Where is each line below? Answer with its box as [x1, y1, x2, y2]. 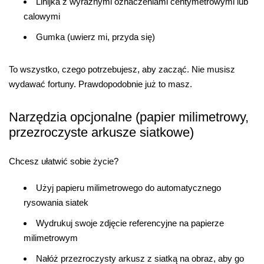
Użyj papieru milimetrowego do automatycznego [36, 183, 221, 193]
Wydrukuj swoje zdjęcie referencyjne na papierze [36, 218, 224, 229]
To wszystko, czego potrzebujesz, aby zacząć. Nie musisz [9, 64, 235, 75]
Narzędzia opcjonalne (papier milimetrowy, [9, 109, 249, 124]
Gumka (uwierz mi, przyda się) [36, 31, 155, 42]
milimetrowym [24, 233, 78, 243]
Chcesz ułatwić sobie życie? [9, 156, 118, 166]
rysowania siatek [24, 197, 88, 208]
